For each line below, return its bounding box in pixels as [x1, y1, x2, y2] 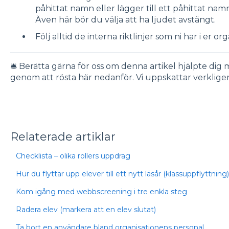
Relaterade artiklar [10, 130, 116, 144]
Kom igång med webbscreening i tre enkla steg [15, 187, 187, 197]
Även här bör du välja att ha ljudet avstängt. [35, 14, 218, 25]
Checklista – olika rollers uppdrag [15, 151, 130, 161]
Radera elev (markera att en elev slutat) [15, 205, 156, 215]
